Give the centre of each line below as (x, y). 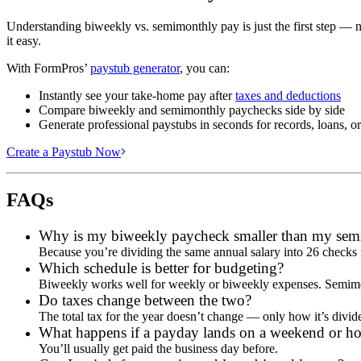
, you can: (205, 68)
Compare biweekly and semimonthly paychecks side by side (192, 110)
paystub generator (135, 68)
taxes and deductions (288, 95)
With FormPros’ (48, 68)
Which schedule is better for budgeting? (161, 268)
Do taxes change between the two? (145, 301)
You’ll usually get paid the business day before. (158, 349)
